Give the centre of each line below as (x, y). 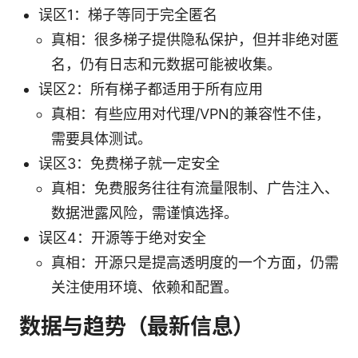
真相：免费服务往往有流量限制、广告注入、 (195, 188)
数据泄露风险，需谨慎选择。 (145, 213)
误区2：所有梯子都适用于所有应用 (151, 89)
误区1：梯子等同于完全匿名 (128, 14)
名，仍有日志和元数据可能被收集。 (166, 64)
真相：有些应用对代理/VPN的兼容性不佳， (191, 113)
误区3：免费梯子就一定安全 (129, 163)
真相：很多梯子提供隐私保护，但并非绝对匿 (195, 39)
